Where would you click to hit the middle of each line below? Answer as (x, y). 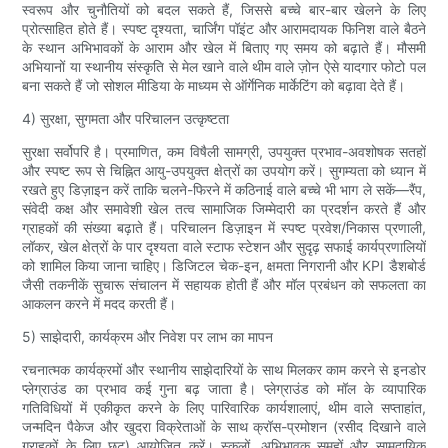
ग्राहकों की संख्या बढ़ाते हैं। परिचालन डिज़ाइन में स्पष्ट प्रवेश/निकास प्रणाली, (224, 227)
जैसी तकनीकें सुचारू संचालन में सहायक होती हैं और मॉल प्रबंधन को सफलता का (224, 284)
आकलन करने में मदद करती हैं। (99, 303)
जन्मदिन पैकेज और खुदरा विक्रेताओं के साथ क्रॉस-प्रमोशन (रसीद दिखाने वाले (224, 426)
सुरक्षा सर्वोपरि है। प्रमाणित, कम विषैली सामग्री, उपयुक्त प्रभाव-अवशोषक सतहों (224, 151)
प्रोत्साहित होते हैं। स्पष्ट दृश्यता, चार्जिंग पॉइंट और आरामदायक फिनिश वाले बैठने (224, 28)
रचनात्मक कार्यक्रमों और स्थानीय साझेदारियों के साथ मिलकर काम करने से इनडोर (224, 369)
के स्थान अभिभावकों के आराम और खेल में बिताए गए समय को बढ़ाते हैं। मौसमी (224, 47)
